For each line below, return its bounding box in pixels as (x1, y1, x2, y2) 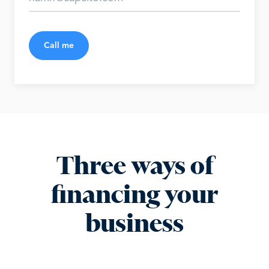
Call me (44, 41, 74, 50)
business (85, 208, 184, 239)
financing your (51, 179, 218, 210)
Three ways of (56, 150, 213, 181)
